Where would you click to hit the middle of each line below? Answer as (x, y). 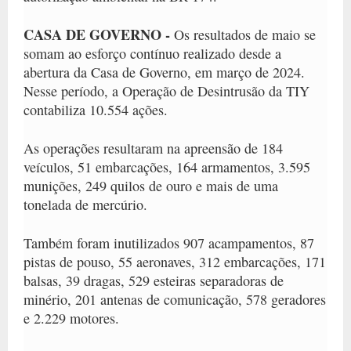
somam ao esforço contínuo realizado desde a (152, 53)
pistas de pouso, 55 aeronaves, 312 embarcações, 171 (175, 261)
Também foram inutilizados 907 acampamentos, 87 (169, 242)
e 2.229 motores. (71, 318)
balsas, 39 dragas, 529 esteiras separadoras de (154, 280)
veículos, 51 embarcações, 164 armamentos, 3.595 (167, 166)
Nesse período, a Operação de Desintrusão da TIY (166, 90)
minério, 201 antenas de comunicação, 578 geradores (175, 299)
